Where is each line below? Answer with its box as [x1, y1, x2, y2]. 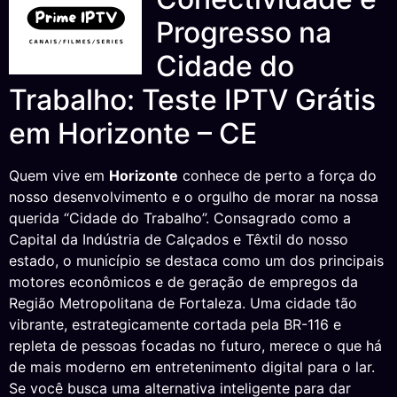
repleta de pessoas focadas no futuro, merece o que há [9, 337, 382, 354]
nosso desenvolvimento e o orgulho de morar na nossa [9, 188, 378, 206]
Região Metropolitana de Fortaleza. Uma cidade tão [9, 294, 357, 312]
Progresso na [156, 15, 331, 50]
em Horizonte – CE [9, 116, 257, 151]
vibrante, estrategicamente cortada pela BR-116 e [9, 315, 341, 333]
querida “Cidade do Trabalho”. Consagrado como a [9, 209, 351, 227]
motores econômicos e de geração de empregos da [9, 273, 358, 291]
